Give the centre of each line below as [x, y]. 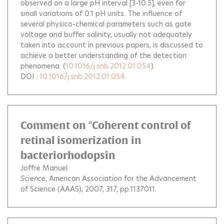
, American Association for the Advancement [121, 178]
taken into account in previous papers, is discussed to [112, 45]
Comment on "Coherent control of [105, 125]
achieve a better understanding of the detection [103, 55]
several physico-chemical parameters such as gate [106, 24]
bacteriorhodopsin [68, 155]
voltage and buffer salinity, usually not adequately [106, 34]
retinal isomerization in [81, 140]
